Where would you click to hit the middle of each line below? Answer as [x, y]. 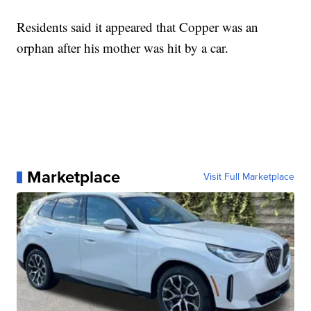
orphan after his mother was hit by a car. [123, 48]
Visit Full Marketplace [249, 177]
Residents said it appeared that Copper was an [138, 27]
